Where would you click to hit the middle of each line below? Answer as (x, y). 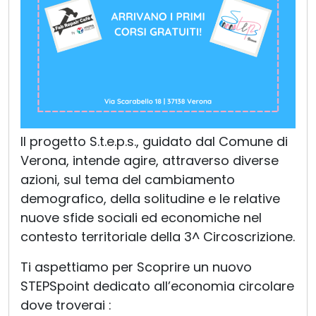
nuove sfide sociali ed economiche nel (141, 218)
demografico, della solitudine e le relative (150, 199)
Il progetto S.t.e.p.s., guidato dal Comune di (154, 142)
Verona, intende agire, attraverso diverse (150, 161)
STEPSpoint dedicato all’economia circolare (157, 286)
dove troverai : (66, 305)
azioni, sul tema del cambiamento (128, 180)
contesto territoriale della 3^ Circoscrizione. (158, 237)
